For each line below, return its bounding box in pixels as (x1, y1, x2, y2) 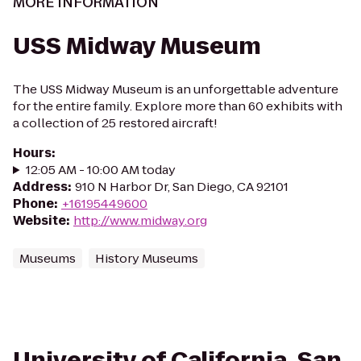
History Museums (95, 250, 198, 267)
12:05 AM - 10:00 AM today (25, 161, 176, 178)
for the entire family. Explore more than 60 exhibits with (13, 98, 342, 114)
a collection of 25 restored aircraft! (13, 114, 218, 131)
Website (13, 212, 66, 229)
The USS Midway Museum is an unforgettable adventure (13, 81, 338, 98)
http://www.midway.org (73, 212, 207, 229)
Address (13, 178, 68, 195)
